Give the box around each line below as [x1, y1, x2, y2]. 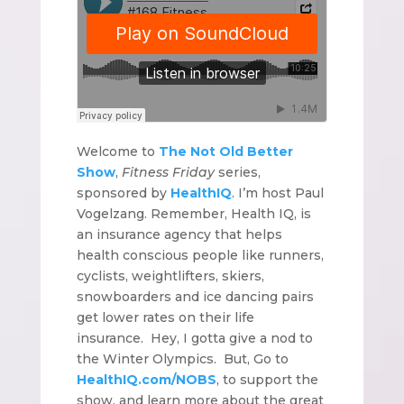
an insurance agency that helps [76, 225, 282, 243]
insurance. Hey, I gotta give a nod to [76, 329, 313, 346]
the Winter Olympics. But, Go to [76, 350, 289, 367]
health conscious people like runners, [76, 246, 324, 263]
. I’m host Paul [231, 184, 324, 201]
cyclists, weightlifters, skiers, [76, 267, 264, 284]
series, [214, 163, 261, 180]
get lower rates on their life [76, 308, 254, 326]
